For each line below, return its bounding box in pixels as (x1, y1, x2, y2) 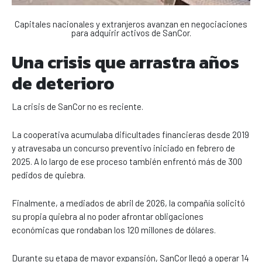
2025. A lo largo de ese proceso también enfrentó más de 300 (12, 156, 242, 167)
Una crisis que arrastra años (12, 49, 239, 76)
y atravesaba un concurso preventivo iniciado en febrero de (12, 143, 235, 154)
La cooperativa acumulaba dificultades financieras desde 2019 (12, 129, 249, 140)
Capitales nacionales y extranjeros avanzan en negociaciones (15, 19, 247, 30)
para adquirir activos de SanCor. (71, 27, 191, 39)
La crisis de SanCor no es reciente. (12, 101, 143, 112)
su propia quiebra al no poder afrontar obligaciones (12, 211, 204, 222)
